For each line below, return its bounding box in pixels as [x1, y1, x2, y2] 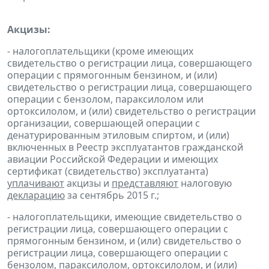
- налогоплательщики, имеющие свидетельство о [7, 210, 242, 223]
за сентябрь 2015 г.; [65, 188, 159, 202]
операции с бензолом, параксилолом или [7, 92, 204, 106]
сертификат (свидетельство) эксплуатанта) [7, 164, 208, 178]
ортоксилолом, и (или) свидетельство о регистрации [7, 104, 256, 118]
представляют [112, 176, 178, 190]
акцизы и [64, 176, 112, 190]
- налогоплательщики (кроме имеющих [7, 44, 193, 58]
